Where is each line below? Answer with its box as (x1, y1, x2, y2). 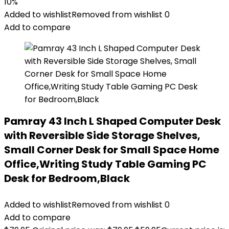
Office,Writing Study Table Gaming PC (4, 157, 207, 171)
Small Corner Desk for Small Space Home (4, 143, 219, 157)
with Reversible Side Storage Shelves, (4, 128, 200, 143)
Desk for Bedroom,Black (4, 171, 130, 186)
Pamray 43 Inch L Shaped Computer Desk (4, 114, 221, 128)
